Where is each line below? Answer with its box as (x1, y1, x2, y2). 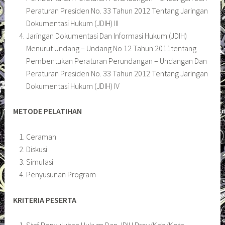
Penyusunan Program (26, 169, 96, 179)
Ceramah (26, 132, 56, 142)
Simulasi (26, 157, 53, 167)
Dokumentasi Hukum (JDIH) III (26, 18, 119, 28)
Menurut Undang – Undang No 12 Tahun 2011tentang (26, 43, 196, 53)
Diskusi (26, 144, 47, 154)
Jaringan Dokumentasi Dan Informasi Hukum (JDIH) (26, 30, 187, 41)
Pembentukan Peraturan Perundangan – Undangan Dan (26, 55, 207, 66)
